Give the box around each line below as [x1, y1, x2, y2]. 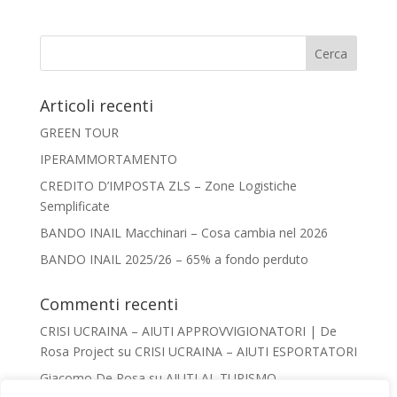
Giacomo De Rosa [39, 370, 145, 387]
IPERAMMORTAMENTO [39, 151, 177, 168]
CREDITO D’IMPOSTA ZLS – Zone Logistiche [39, 177, 297, 195]
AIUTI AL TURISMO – [165, 370, 287, 387]
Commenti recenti [39, 293, 178, 315]
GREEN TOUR [39, 124, 119, 142]
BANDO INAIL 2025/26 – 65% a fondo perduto [39, 251, 308, 269]
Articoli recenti [39, 95, 153, 117]
